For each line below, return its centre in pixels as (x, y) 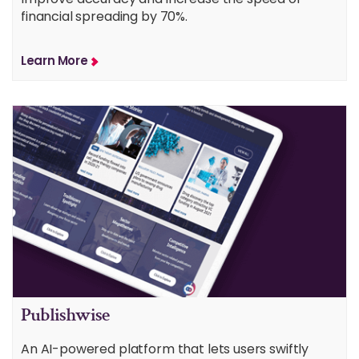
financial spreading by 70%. (104, 17)
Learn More (54, 61)
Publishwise (65, 315)
